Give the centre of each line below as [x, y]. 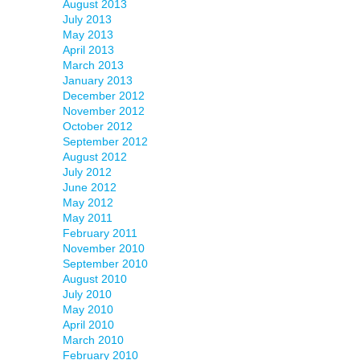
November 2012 [103, 111]
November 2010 [103, 248]
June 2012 [89, 187]
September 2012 [105, 141]
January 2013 [97, 80]
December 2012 [103, 96]
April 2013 [88, 50]
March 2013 [93, 65]
